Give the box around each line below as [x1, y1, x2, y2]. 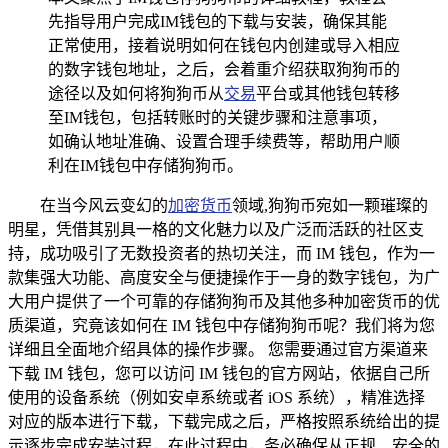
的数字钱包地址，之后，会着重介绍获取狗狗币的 [48, 60, 400, 78]
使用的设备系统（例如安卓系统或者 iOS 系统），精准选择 [8, 388, 425, 406]
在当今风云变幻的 [40, 196, 168, 214]
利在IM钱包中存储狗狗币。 [48, 156, 243, 174]
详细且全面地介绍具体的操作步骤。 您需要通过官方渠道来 [8, 340, 428, 358]
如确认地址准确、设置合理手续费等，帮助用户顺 [48, 132, 400, 150]
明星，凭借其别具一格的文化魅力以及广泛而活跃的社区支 [8, 220, 424, 238]
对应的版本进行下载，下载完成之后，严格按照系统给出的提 [8, 412, 440, 430]
